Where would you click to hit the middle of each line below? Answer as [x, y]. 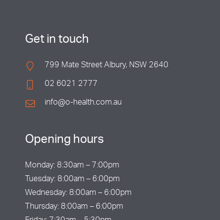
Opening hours [64, 140]
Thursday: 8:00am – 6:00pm [74, 207]
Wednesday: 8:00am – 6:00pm [78, 193]
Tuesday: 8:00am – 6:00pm [72, 180]
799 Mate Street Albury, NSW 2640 [106, 66]
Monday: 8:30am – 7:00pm [72, 166]
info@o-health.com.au [83, 103]
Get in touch [57, 40]
